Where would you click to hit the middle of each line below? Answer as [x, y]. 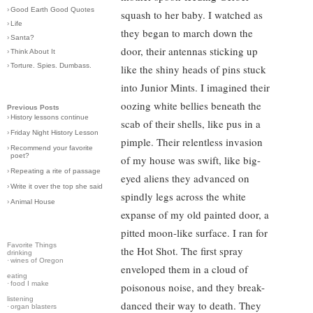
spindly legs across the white [183, 196]
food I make [30, 283]
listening [20, 299]
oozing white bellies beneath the [191, 105]
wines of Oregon [37, 260]
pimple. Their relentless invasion [192, 142]
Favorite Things [32, 245]
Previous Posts [33, 107]
